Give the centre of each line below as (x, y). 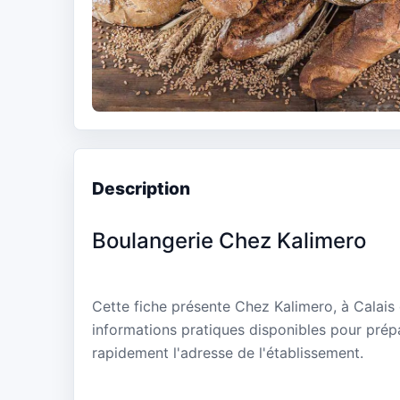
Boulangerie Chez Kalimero (229, 240)
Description (141, 188)
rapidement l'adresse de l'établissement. (228, 353)
